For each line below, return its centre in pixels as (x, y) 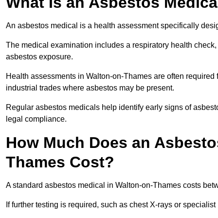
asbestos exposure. (40, 57)
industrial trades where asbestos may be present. (91, 88)
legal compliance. (36, 119)
